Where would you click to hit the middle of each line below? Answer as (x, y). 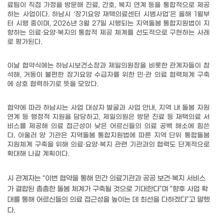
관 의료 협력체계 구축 (178, 75)
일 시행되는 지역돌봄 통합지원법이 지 (155, 24)
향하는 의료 (24, 33)
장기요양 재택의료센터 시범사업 (122, 15)
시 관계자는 (25, 179)
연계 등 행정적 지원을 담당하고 (53, 117)
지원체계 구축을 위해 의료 (46, 145)
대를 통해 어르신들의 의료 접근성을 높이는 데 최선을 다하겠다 (97, 200)
